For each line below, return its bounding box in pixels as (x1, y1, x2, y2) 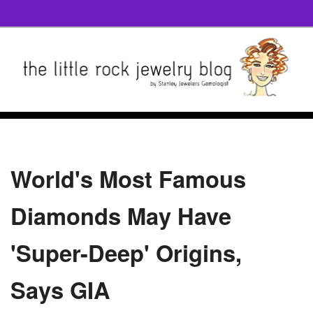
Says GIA (10, 272, 110, 306)
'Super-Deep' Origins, (10, 235, 242, 269)
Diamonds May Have (10, 198, 231, 232)
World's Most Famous (10, 161, 246, 195)
